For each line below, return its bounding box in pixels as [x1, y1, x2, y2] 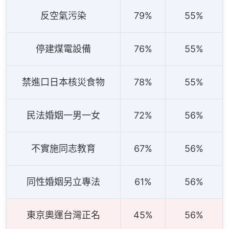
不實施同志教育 [31, 143, 96, 154]
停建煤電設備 [36, 43, 91, 55]
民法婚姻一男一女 [27, 110, 100, 121]
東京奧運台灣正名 [27, 210, 100, 221]
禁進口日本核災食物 [22, 77, 105, 88]
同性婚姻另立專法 [27, 176, 100, 188]
